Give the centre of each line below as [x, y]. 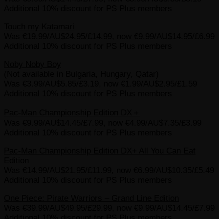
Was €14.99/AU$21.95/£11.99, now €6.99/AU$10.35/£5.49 [109, 170]
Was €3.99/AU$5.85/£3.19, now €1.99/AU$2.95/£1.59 [100, 84]
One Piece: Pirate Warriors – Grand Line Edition [91, 198]
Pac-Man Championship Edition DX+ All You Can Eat [100, 151]
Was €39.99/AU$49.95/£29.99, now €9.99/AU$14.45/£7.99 [109, 208]
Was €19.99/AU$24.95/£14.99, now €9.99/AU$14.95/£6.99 [109, 36]
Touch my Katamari [39, 26]
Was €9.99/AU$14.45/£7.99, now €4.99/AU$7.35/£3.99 [103, 123]
